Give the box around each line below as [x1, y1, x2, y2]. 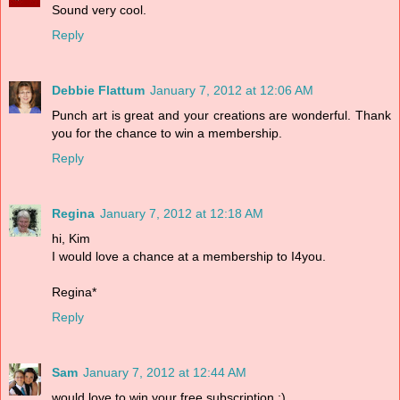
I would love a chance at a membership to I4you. [52, 248, 326, 263]
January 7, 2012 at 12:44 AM [83, 364, 246, 379]
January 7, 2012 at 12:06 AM [150, 82, 313, 97]
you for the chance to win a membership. [52, 125, 282, 140]
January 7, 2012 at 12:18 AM [100, 205, 263, 221]
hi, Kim [52, 230, 90, 246]
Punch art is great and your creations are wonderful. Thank [52, 107, 391, 122]
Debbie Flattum [52, 82, 145, 97]
